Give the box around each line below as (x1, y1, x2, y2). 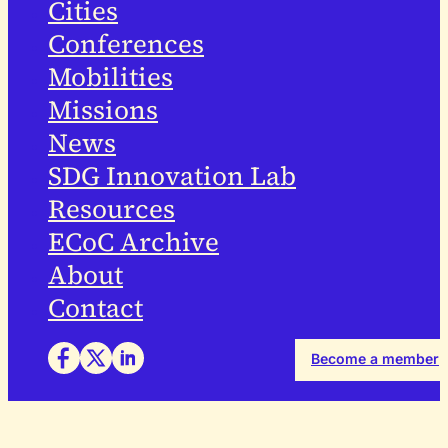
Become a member (311, 349, 439, 367)
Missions (48, 92, 158, 129)
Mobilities (48, 59, 173, 96)
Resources (48, 191, 175, 228)
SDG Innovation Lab (48, 158, 296, 195)
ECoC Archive (48, 224, 219, 261)
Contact (48, 290, 143, 327)
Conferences (48, 26, 204, 63)
